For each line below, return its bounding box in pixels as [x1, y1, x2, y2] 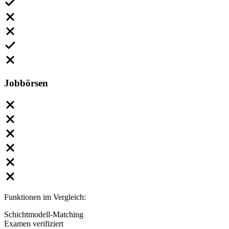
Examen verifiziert [4, 219, 63, 228]
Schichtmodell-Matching [4, 210, 83, 219]
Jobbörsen [4, 77, 48, 88]
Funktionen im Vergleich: [4, 192, 86, 201]
